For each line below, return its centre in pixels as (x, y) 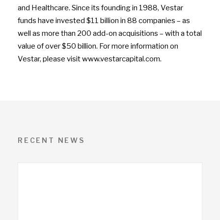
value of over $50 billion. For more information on (98, 46)
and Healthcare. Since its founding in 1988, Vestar (100, 8)
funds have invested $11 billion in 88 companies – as (104, 21)
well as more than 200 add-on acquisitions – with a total (110, 33)
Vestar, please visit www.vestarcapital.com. (90, 59)
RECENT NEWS (51, 140)
